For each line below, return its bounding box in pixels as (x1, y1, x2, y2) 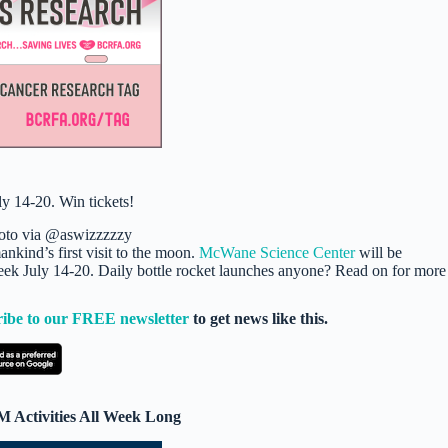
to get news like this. (188, 310, 328, 328)
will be (355, 243, 402, 261)
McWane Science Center (199, 243, 355, 261)
